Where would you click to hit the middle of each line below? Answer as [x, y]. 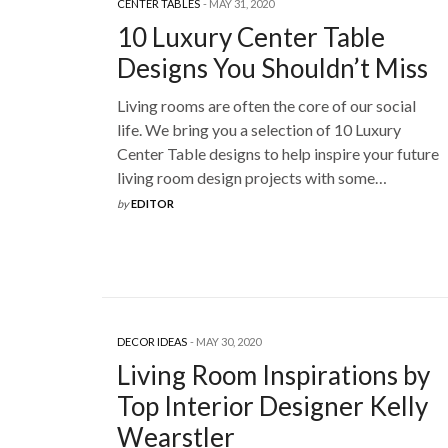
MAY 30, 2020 [228, 341]
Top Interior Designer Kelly [272, 405]
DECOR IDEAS [152, 341]
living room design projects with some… [252, 178]
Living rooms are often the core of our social [266, 106]
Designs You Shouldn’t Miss [272, 68]
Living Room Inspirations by [273, 374]
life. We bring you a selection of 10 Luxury [259, 130]
